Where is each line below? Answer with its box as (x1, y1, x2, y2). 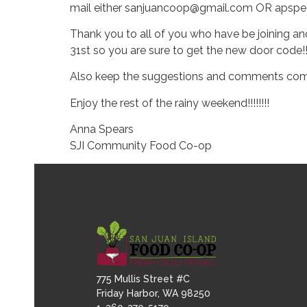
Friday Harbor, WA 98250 (97, 288, 211, 299)
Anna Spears (70, 123, 134, 136)
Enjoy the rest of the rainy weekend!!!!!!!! (70, 96, 269, 110)
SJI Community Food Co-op (70, 139, 212, 153)
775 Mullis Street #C (97, 273, 191, 284)
